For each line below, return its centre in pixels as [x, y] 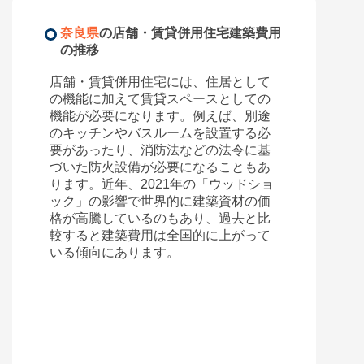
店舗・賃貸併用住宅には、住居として [160, 82]
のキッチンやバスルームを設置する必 [160, 133]
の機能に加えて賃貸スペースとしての [160, 99]
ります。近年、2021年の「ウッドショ [162, 184]
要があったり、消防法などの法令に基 [160, 150]
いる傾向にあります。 [115, 253]
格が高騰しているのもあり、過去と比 [160, 219]
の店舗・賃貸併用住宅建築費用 [190, 33]
